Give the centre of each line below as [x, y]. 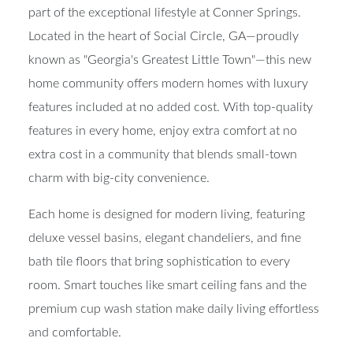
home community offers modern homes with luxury [168, 83]
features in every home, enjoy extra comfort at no [163, 130]
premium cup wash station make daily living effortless [174, 308]
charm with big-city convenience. [119, 178]
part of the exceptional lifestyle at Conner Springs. [165, 12]
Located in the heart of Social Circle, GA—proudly [163, 36]
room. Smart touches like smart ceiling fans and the [167, 285]
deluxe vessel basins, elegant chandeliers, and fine [165, 238]
